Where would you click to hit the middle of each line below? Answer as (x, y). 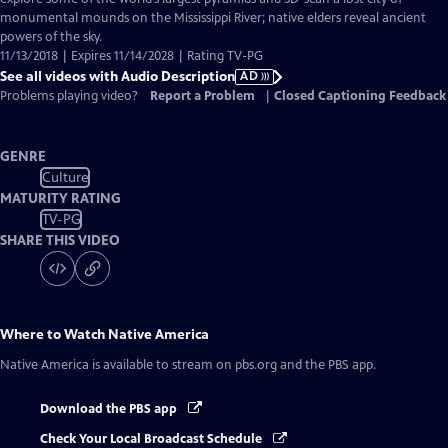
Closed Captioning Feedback (360, 96)
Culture (65, 177)
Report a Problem (202, 96)
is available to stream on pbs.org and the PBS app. (232, 365)
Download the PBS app (110, 409)
